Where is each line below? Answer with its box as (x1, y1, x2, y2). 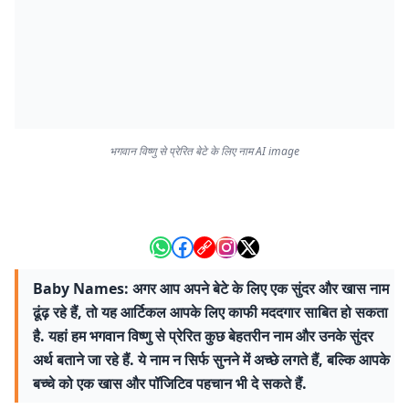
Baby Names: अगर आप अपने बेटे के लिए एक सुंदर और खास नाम (33, 278, 389, 299)
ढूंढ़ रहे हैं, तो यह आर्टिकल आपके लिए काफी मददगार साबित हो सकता (33, 302, 388, 322)
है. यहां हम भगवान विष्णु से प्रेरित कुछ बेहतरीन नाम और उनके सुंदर (33, 326, 373, 346)
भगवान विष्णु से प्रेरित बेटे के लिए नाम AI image (110, 143, 299, 159)
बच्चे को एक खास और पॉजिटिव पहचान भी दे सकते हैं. (33, 373, 307, 393)
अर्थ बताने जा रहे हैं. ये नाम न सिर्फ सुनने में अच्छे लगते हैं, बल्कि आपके (33, 350, 390, 370)
